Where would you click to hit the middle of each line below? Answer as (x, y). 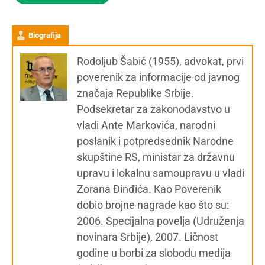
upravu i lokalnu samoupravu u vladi (161, 173)
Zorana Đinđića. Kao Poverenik (149, 189)
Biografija (45, 35)
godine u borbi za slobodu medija (154, 253)
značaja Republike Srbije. (135, 93)
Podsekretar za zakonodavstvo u (153, 109)
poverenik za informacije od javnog (158, 77)
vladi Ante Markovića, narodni (146, 125)
